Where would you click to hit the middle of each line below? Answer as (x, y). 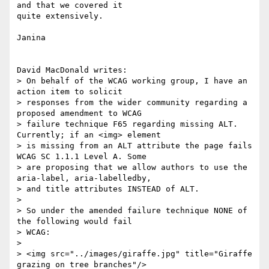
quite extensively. (60, 16)
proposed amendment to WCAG (79, 113)
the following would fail (74, 222)
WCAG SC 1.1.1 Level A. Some (82, 157)
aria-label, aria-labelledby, (84, 178)
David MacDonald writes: (72, 70)
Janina (31, 38)
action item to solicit (70, 92)
